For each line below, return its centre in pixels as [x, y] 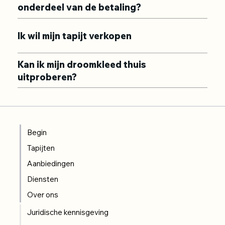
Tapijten [41, 148]
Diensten [43, 179]
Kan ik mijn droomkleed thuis [82, 65]
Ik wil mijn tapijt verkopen [75, 36]
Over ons [43, 195]
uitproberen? [47, 77]
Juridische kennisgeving [68, 212]
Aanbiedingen [51, 164]
